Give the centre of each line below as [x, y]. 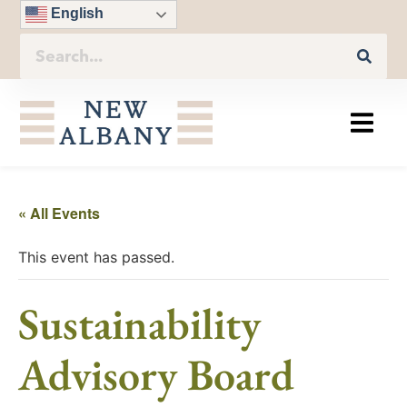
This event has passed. [96, 258]
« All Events [59, 213]
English [76, 14]
